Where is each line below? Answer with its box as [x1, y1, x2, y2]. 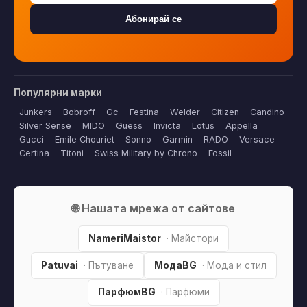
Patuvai [40, 259, 78, 271]
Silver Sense [19, 120, 71, 131]
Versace [239, 134, 275, 145]
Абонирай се [125, 14, 182, 25]
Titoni [60, 147, 84, 158]
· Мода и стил [201, 259, 267, 271]
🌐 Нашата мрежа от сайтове [72, 201, 235, 215]
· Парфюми [160, 286, 210, 297]
